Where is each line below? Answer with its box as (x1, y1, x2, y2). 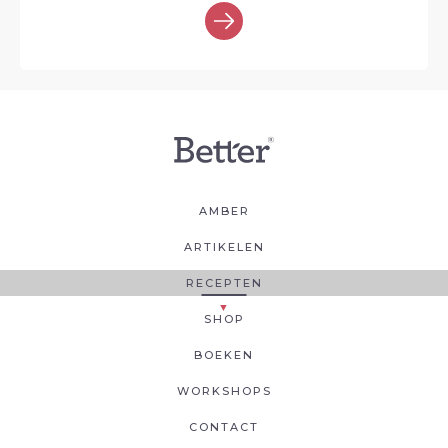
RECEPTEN (185, 275, 263, 290)
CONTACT (189, 419, 259, 434)
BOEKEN (194, 347, 254, 362)
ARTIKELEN (183, 239, 265, 254)
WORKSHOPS (176, 383, 272, 398)
